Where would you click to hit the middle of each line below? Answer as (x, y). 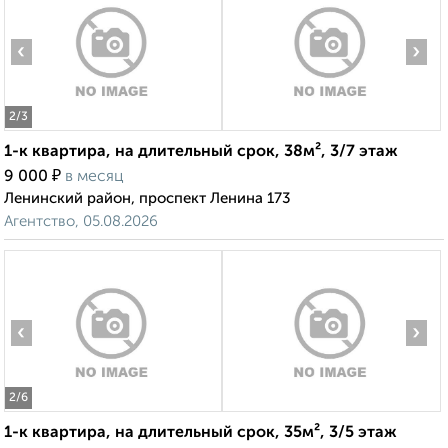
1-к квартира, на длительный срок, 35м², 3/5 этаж (200, 433)
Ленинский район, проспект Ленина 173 (147, 199)
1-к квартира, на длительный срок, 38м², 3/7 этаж (201, 152)
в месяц (94, 177)
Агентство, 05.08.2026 (81, 222)
